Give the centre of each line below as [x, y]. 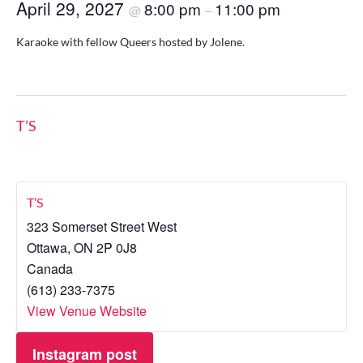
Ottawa [47, 248]
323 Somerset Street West [102, 227]
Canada [50, 269]
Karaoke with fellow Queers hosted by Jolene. [130, 42]
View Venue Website [87, 311]
